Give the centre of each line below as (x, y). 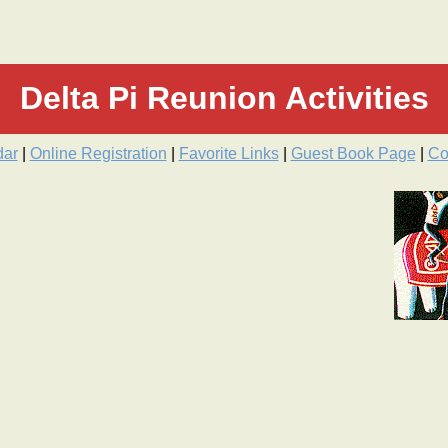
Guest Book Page (353, 153)
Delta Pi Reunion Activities (224, 98)
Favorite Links (228, 153)
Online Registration (98, 153)
